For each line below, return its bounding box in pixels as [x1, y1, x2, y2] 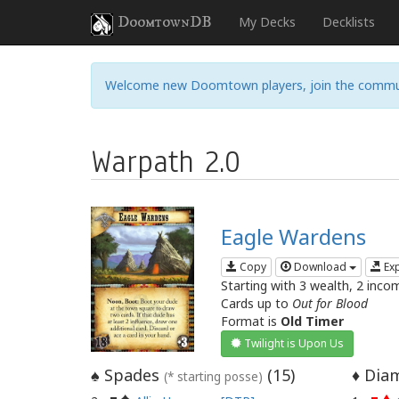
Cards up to [221, 295, 293, 313]
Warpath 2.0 [91, 141, 240, 183]
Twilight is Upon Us [241, 336, 345, 352]
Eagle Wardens [221, 222, 367, 251]
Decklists [322, 13, 375, 30]
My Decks [239, 13, 296, 30]
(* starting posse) [164, 369, 263, 386]
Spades [100, 364, 164, 387]
